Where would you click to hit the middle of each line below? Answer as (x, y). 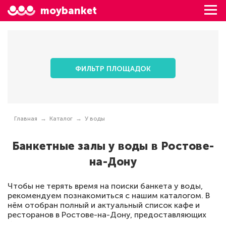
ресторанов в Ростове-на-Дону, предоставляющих (107, 215)
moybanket (69, 11)
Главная (26, 119)
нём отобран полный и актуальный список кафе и (104, 205)
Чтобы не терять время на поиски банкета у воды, (105, 186)
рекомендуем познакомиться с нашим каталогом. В (109, 195)
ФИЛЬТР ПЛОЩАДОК (113, 69)
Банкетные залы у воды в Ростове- (113, 146)
